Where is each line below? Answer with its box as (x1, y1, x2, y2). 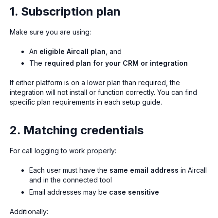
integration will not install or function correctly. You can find (10, 88, 197, 97)
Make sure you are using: (10, 27, 91, 36)
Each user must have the (29, 166, 109, 175)
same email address (109, 166, 179, 175)
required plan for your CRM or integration (44, 59, 188, 68)
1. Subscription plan (10, 4, 121, 18)
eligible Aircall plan (39, 47, 106, 55)
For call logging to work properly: (10, 146, 116, 155)
